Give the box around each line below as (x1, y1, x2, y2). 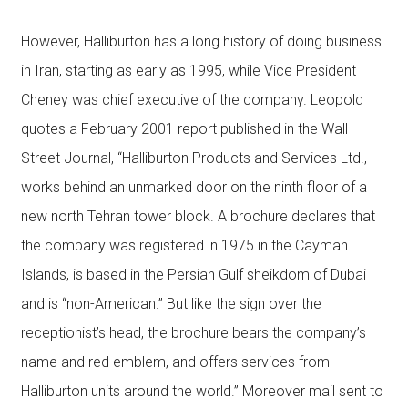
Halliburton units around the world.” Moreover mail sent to (20, 382, 383, 400)
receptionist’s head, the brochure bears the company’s (20, 324, 366, 342)
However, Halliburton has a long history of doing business (20, 33, 382, 50)
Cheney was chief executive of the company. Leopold (20, 91, 363, 108)
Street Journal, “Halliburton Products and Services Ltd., (20, 149, 367, 167)
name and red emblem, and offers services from (20, 353, 330, 371)
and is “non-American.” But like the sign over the (20, 295, 321, 312)
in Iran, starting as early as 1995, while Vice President (20, 62, 356, 79)
